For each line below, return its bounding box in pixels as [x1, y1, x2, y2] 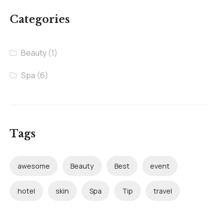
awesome [18, 161, 50, 171]
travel [153, 186, 172, 196]
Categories [10, 13, 70, 26]
